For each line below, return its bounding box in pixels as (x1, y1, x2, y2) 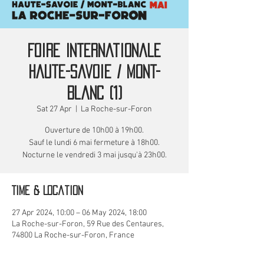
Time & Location (12, 185, 83, 195)
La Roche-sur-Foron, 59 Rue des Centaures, (12, 219, 164, 229)
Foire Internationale (28, 44, 161, 57)
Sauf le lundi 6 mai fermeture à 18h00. (29, 137, 160, 148)
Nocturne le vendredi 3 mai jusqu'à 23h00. (22, 150, 167, 160)
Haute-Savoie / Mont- (28, 65, 160, 78)
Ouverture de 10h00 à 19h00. (45, 125, 144, 136)
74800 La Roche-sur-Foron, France (12, 230, 134, 240)
